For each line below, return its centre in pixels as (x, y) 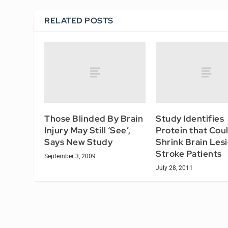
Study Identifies (190, 118)
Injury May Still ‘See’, (88, 130)
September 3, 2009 (70, 156)
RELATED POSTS (79, 20)
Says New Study (79, 142)
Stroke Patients (189, 153)
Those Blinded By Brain (94, 118)
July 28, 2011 (174, 168)
